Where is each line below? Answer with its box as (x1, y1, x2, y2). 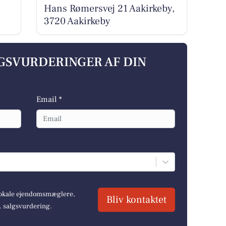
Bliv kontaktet (106, 193, 166, 206)
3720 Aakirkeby (43, 14, 110, 28)
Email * (36, 94, 63, 105)
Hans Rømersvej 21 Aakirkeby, (43, 2, 175, 15)
